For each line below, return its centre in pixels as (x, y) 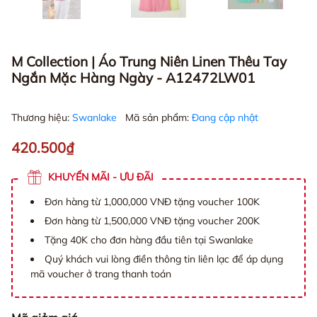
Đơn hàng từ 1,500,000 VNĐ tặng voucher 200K (152, 221)
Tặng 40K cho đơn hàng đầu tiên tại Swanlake (149, 240)
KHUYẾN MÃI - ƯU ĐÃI (101, 177)
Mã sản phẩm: (158, 118)
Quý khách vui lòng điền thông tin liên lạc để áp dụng (164, 259)
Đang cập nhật (225, 118)
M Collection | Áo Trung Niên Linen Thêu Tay (149, 62)
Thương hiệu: (42, 118)
